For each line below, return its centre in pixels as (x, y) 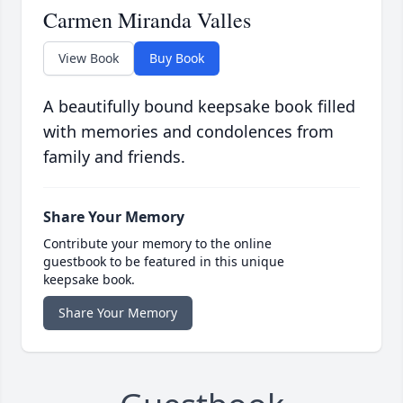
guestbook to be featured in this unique (164, 262)
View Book (89, 58)
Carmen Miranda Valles (147, 20)
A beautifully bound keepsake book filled (199, 107)
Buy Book (177, 58)
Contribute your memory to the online (157, 244)
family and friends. (114, 157)
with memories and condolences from (188, 132)
